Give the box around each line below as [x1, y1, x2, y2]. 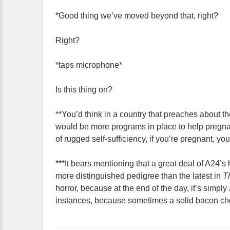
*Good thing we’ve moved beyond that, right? [55, 11, 218, 20]
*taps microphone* [55, 61, 122, 69]
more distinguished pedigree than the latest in [55, 171, 223, 180]
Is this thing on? [55, 85, 112, 94]
